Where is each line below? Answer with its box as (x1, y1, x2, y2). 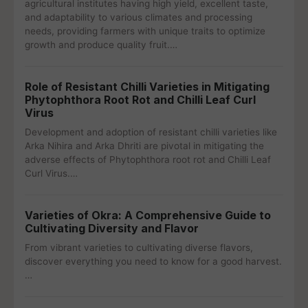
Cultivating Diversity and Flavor (25, 221, 199, 235)
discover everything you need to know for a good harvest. (25, 256, 282, 267)
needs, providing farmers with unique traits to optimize (25, 25, 265, 36)
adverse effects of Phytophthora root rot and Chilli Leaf (25, 154, 271, 165)
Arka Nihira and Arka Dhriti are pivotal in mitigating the (25, 140, 264, 151)
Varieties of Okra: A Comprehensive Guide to (25, 208, 271, 222)
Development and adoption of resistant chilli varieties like (25, 126, 277, 137)
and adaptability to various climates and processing (25, 12, 252, 23)
